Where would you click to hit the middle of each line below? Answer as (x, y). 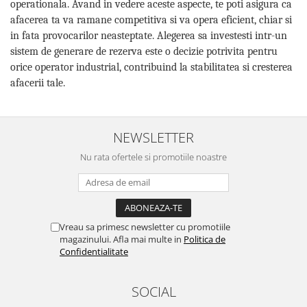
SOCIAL (153, 291)
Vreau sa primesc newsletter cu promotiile (145, 226)
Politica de (205, 239)
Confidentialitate (94, 251)
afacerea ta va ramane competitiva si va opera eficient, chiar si (151, 20)
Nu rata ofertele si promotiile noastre (153, 157)
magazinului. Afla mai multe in (122, 239)
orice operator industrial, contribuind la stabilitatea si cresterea (151, 67)
